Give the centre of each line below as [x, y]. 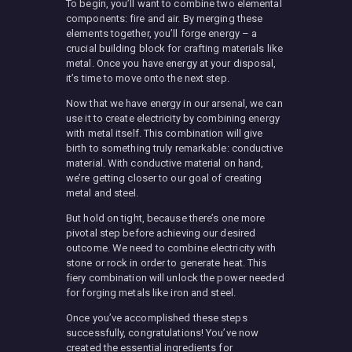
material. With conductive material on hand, [165, 163]
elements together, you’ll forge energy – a [162, 34]
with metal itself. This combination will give [165, 134]
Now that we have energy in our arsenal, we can [174, 104]
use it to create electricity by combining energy [173, 119]
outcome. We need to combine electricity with [171, 248]
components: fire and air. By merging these [165, 19]
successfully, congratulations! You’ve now [163, 333]
